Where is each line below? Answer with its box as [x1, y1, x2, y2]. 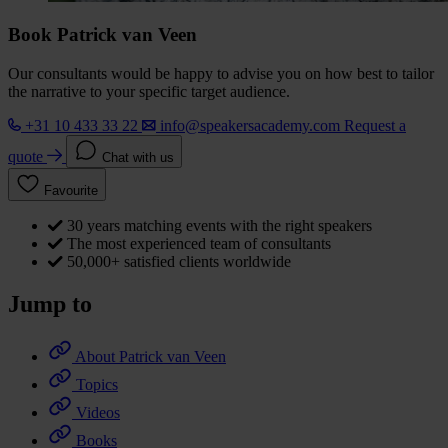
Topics [76, 375, 118, 393]
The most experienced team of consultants [67, 235, 331, 253]
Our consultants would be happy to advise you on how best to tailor [8, 65, 434, 83]
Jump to [8, 291, 92, 318]
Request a [344, 117, 406, 135]
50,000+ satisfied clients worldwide [67, 253, 291, 271]
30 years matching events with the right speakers [67, 217, 372, 235]
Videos [76, 403, 120, 421]
